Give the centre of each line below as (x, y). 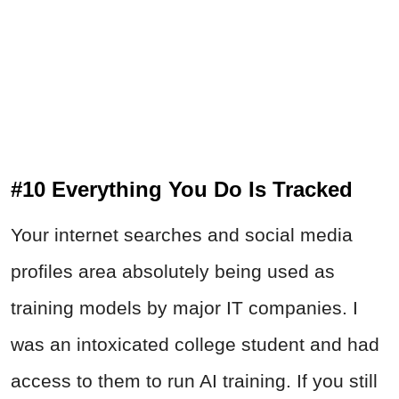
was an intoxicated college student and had (195, 345)
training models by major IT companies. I (184, 308)
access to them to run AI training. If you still (194, 381)
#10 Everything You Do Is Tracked (182, 190)
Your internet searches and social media (182, 235)
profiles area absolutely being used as (173, 272)
